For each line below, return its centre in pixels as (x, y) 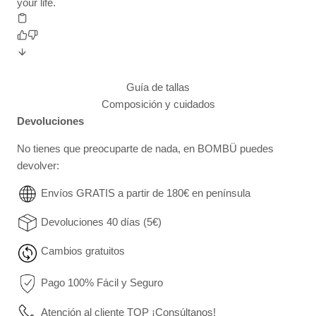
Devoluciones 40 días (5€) (101, 222)
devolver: (38, 166)
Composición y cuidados (158, 104)
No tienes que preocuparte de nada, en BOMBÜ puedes (145, 149)
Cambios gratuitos (83, 251)
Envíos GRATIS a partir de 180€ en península (146, 193)
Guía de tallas (158, 87)
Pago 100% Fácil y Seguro (102, 283)
